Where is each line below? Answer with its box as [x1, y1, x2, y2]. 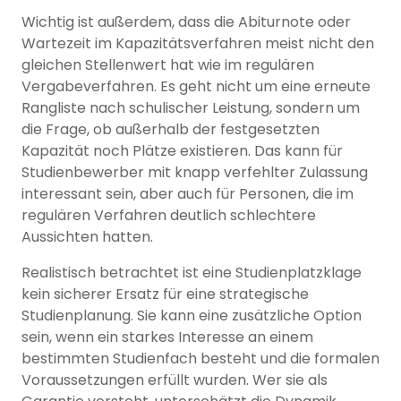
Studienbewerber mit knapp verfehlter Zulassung [21, 162, 368, 183]
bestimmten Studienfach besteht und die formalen [21, 348, 380, 370]
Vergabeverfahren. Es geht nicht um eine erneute [21, 76, 371, 98]
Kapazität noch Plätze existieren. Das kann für [21, 141, 343, 162]
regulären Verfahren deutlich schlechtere [21, 205, 316, 226]
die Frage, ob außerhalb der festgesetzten [21, 119, 320, 141]
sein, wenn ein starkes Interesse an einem [21, 327, 313, 348]
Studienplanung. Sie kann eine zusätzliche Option [21, 305, 362, 327]
